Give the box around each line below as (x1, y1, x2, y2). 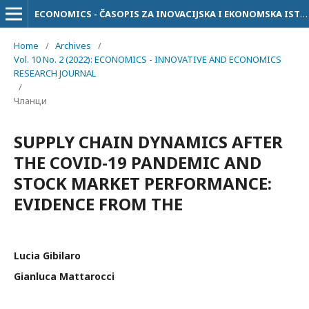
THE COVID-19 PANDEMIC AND (14, 151, 261, 174)
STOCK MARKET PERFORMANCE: (14, 172, 272, 195)
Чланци (14, 94, 47, 107)
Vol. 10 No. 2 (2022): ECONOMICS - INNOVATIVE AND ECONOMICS (14, 53, 281, 66)
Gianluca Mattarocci (14, 270, 114, 283)
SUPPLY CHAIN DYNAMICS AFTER (14, 130, 283, 153)
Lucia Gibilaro (14, 249, 81, 262)
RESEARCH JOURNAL (14, 67, 96, 79)
